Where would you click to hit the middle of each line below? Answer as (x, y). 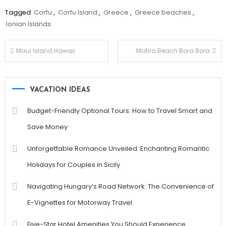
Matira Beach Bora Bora (173, 51)
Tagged (18, 13)
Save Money (47, 127)
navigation (41, 74)
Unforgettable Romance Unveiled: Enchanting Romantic (118, 149)
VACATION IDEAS (60, 90)
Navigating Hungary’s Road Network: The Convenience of (120, 187)
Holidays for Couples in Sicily (73, 165)
